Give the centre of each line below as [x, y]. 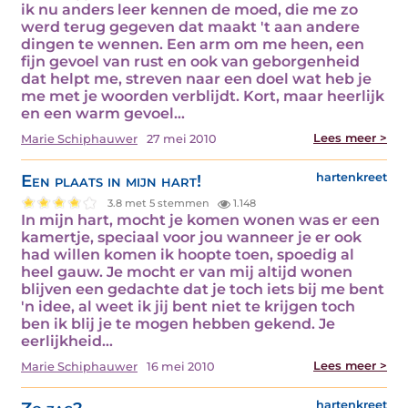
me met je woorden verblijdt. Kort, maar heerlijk [203, 97]
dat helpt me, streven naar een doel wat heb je [196, 79]
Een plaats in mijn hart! [111, 181]
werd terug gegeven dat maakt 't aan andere [190, 27]
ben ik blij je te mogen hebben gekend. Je [178, 324]
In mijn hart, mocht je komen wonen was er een [200, 220]
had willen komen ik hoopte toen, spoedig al [188, 255]
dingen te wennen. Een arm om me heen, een [193, 45]
